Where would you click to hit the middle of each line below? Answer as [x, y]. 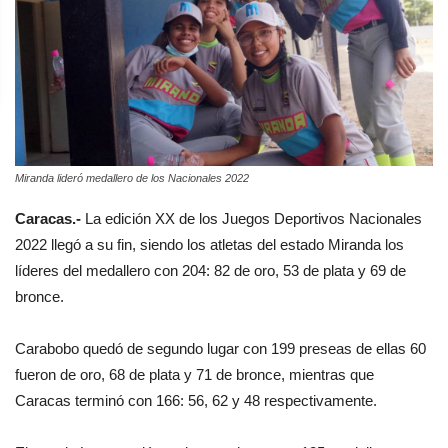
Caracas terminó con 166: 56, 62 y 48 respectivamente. [196, 401]
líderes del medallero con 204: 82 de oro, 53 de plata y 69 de [210, 271]
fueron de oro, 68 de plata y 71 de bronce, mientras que [194, 375]
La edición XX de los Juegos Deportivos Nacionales [251, 219]
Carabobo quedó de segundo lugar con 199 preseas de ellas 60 [220, 349]
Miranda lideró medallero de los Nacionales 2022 [132, 178]
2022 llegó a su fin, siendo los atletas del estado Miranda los [209, 245]
